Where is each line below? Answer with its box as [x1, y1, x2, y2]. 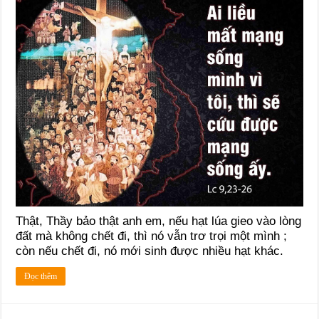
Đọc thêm [24, 271, 58, 282]
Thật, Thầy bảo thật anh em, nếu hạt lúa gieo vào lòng [16, 214, 302, 229]
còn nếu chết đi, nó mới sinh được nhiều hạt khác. [16, 244, 284, 258]
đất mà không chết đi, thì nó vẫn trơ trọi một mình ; [16, 229, 288, 244]
